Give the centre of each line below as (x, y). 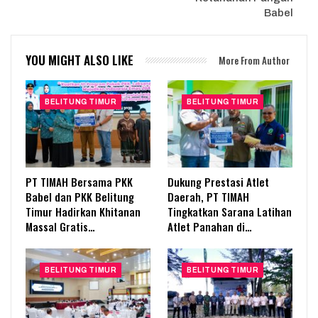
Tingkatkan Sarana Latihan (230, 212)
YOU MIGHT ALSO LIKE (79, 60)
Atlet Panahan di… (210, 227)
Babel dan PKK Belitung (80, 197)
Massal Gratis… (60, 227)
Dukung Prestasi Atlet (218, 182)
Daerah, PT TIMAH (208, 197)
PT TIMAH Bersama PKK (79, 182)
